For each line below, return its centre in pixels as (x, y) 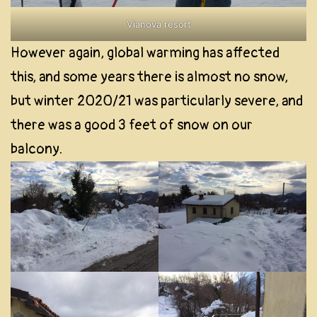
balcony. (36, 149)
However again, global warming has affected (145, 52)
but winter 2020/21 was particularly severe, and (157, 100)
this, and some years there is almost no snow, (149, 76)
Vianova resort (158, 24)
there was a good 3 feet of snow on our (132, 125)
